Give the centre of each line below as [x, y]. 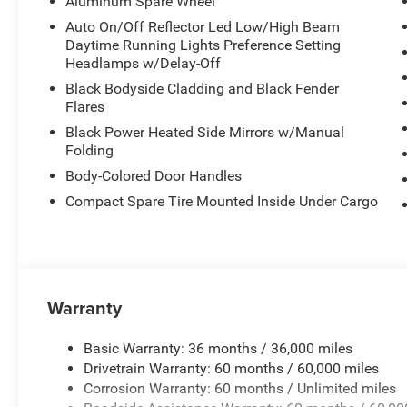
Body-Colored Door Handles [154, 175]
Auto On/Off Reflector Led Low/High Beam [203, 26]
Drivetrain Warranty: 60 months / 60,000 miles [232, 368]
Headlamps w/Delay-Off [144, 63]
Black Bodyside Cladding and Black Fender [203, 88]
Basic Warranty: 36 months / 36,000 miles [218, 348]
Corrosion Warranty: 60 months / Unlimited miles [240, 388]
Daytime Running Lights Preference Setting [203, 45]
